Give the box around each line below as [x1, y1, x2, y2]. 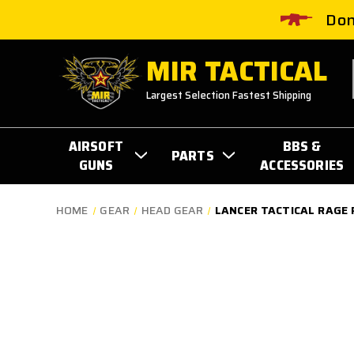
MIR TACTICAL [146, 50, 328, 92]
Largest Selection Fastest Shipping [146, 87, 312, 104]
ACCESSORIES [260, 153, 345, 176]
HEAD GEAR [141, 201, 204, 219]
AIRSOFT [68, 134, 124, 157]
